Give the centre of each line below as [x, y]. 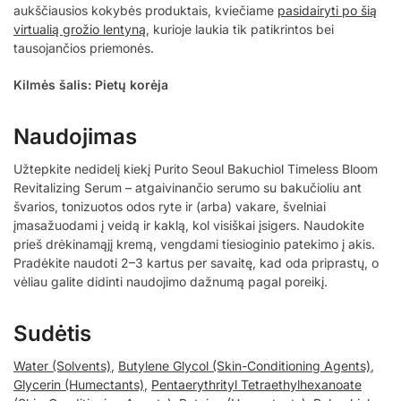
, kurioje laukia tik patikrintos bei [240, 30]
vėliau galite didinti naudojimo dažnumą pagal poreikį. [171, 281]
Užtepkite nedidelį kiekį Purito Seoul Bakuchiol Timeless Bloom [196, 168]
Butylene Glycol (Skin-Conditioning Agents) [244, 365]
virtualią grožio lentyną [80, 30]
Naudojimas [75, 136]
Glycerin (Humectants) [79, 384]
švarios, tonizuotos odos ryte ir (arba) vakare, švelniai [170, 206]
